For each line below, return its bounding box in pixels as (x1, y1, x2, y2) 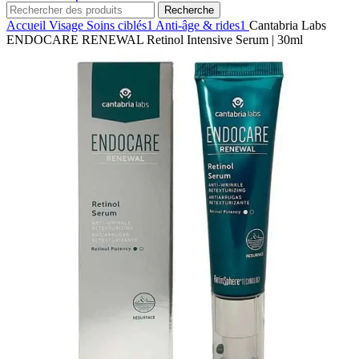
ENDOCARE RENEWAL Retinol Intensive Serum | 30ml (6, 33, 303, 46)
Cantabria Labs (249, 18, 326, 32)
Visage (49, 18, 87, 32)
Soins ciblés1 (87, 18, 155, 32)
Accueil (6, 18, 49, 32)
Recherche (164, 4, 214, 16)
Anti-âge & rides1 (155, 18, 249, 32)
